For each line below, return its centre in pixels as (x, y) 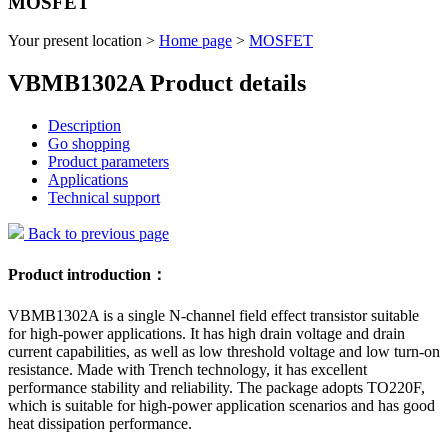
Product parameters (108, 162)
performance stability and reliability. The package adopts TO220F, (216, 387)
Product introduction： (87, 274)
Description (84, 126)
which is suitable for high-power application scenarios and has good (221, 405)
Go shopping (89, 144)
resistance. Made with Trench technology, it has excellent (187, 369)
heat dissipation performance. (100, 423)
